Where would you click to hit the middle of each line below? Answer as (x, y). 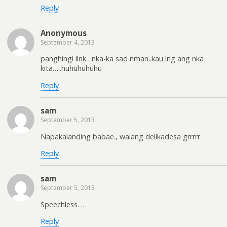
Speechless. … (64, 204)
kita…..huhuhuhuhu (71, 68)
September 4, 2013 (68, 43)
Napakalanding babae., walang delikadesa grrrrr (120, 136)
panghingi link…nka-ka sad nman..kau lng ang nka (122, 59)
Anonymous (64, 33)
